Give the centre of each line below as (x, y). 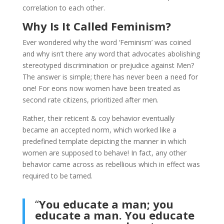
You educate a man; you (106, 204)
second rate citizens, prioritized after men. (90, 99)
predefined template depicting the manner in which (104, 141)
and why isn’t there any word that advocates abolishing (111, 53)
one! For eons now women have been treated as (101, 88)
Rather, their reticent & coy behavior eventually (98, 118)
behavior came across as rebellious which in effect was (111, 164)
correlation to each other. (63, 7)
